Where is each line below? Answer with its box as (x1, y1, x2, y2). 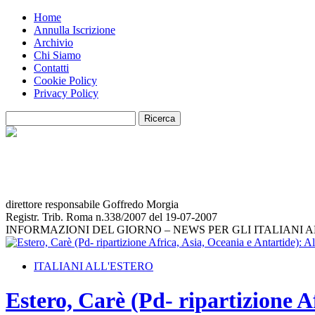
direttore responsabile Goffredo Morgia (6, 198, 179, 210)
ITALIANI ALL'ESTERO (34, 260, 153, 272)
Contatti (34, 62, 69, 74)
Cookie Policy (34, 75, 97, 86)
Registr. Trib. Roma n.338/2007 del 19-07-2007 (6, 211, 217, 223)
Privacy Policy (34, 87, 98, 99)
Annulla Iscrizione (34, 24, 115, 36)
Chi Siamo (34, 49, 81, 61)
